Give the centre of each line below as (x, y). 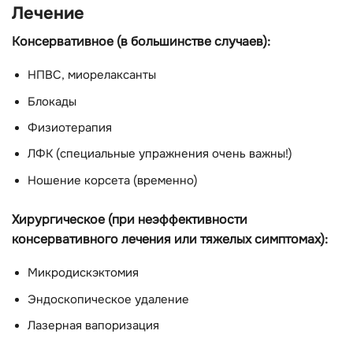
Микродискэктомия (83, 273)
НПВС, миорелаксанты (92, 76)
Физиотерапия (70, 128)
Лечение (48, 13)
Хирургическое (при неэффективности (130, 219)
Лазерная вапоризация (93, 326)
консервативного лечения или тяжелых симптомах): (170, 239)
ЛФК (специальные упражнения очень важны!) (160, 154)
